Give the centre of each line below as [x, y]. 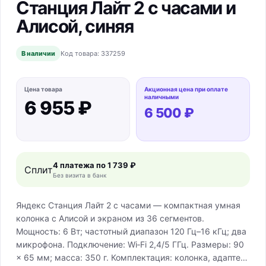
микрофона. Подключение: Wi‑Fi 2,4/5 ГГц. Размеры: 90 [130, 244]
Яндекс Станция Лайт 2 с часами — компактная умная [128, 205]
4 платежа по [80, 165]
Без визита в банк [80, 175]
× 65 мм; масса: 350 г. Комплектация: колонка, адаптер [131, 257]
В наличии [38, 53]
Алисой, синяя [75, 26]
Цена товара [43, 89]
